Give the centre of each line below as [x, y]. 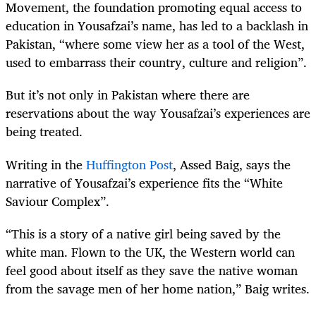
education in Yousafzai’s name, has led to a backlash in [157, 26]
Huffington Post [129, 164]
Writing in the [46, 164]
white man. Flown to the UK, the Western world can [150, 251]
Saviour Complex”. [57, 201]
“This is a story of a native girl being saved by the [143, 233]
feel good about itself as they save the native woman [152, 270]
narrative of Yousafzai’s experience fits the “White [144, 182]
